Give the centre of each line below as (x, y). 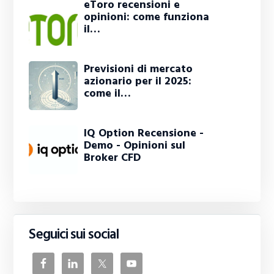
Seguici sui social (74, 235)
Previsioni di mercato (139, 69)
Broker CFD (113, 158)
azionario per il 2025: (138, 81)
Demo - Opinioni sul (135, 146)
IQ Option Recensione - (144, 133)
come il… (108, 94)
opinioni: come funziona (147, 17)
